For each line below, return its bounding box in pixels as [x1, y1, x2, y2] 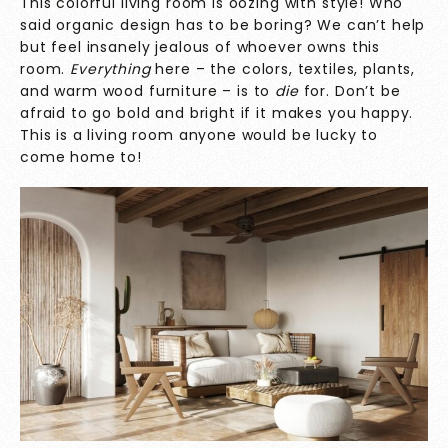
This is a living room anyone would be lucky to [20, 124, 379, 145]
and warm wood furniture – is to [20, 80, 276, 101]
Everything [70, 58, 156, 79]
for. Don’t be [303, 80, 401, 101]
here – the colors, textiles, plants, [155, 58, 416, 79]
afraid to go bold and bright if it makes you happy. [20, 102, 414, 123]
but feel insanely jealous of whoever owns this [20, 36, 381, 57]
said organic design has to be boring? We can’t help [20, 14, 426, 35]
